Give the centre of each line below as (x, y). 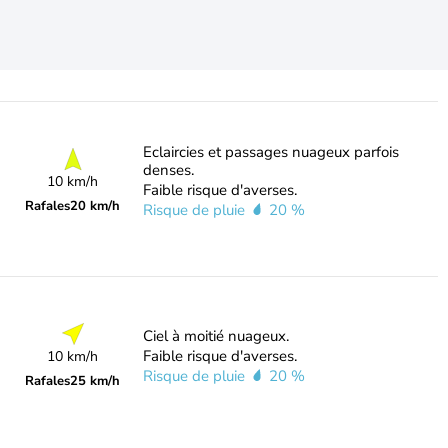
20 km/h (95, 206)
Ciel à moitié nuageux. (215, 336)
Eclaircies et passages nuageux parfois (270, 152)
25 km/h (95, 381)
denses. (168, 170)
